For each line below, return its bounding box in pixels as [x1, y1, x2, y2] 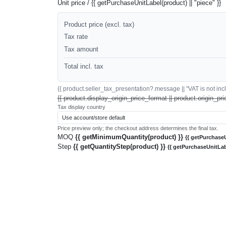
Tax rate [64, 33, 88, 41]
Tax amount [64, 45, 98, 53]
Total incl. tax [64, 63, 103, 71]
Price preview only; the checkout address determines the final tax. [58, 125, 218, 131]
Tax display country [58, 103, 105, 110]
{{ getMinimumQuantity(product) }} [75, 133, 185, 141]
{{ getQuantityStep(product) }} [73, 142, 167, 150]
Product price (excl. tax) [64, 20, 134, 28]
